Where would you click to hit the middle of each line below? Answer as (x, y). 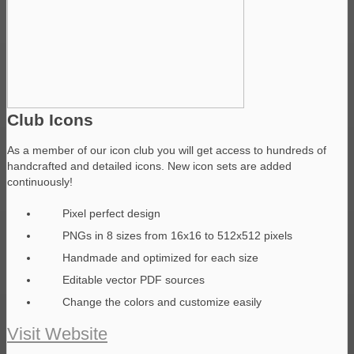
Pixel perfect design (111, 213)
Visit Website (57, 333)
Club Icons (50, 120)
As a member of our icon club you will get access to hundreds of (167, 150)
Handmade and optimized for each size (160, 257)
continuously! (40, 181)
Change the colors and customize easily (162, 301)
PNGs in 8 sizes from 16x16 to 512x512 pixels (177, 235)
